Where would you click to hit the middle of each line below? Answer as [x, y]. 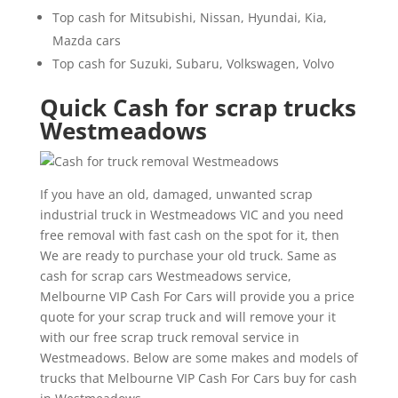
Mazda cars [86, 41]
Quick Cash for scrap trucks [198, 108]
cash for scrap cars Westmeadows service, [165, 276]
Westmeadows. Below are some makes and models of [199, 358]
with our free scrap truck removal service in [169, 338]
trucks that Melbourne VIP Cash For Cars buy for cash [198, 378]
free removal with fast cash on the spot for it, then [189, 235]
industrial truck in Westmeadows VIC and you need [191, 215]
